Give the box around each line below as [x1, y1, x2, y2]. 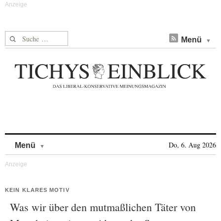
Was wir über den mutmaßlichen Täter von [10, 200, 196, 214]
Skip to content [45, 136, 97, 145]
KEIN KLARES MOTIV [5, 187, 70, 193]
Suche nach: [5, 32, 43, 42]
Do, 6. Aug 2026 [169, 140, 216, 149]
